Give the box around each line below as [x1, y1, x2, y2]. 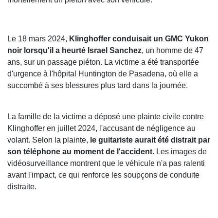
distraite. [7, 182, 36, 191]
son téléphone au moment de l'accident [7, 147, 152, 156]
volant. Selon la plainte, [7, 136, 90, 145]
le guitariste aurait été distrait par [90, 136, 210, 145]
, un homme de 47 [142, 46, 203, 55]
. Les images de [152, 147, 207, 156]
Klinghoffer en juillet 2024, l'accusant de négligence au [7, 124, 196, 133]
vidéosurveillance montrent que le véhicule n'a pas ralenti [7, 159, 205, 168]
